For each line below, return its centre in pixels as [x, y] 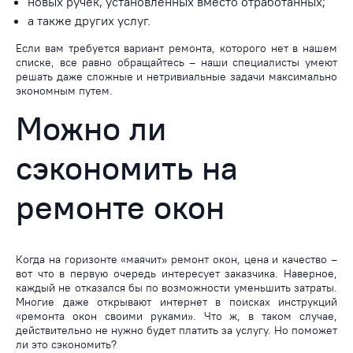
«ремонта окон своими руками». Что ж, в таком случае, [176, 316]
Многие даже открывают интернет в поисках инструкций [176, 301]
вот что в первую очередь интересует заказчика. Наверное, [176, 273]
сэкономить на [127, 167]
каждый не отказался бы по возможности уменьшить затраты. [176, 287]
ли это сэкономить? [66, 344]
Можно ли [91, 128]
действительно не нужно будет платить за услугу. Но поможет [176, 330]
